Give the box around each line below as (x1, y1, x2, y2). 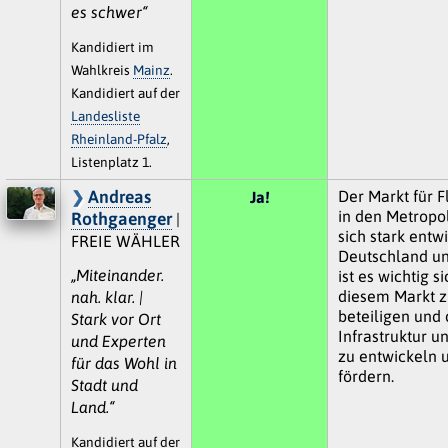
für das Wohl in (70, 353, 177, 372)
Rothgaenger (70, 208, 172, 229)
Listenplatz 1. (70, 153, 152, 170)
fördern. (337, 366, 394, 385)
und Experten (70, 331, 166, 350)
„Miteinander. (70, 265, 164, 284)
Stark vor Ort (70, 309, 161, 328)
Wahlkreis (70, 61, 133, 78)
